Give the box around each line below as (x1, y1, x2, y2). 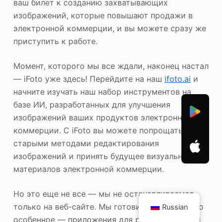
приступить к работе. (13, 36, 98, 47)
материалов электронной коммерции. (13, 164, 164, 174)
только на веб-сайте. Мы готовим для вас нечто (13, 202, 204, 212)
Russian (162, 203, 188, 211)
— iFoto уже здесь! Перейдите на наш (13, 74, 165, 84)
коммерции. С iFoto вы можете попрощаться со (13, 125, 204, 136)
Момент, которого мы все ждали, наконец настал (13, 61, 209, 71)
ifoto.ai (164, 74, 191, 84)
